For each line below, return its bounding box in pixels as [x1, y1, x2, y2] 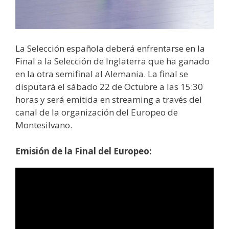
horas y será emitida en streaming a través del [15, 94, 202, 106]
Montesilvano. [15, 119, 72, 131]
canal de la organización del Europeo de [15, 106, 178, 119]
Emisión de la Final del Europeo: [15, 145, 152, 157]
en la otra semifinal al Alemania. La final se [15, 68, 188, 80]
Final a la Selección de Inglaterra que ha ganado [15, 55, 210, 67]
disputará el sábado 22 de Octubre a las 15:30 [15, 81, 203, 93]
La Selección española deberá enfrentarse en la [15, 42, 205, 55]
